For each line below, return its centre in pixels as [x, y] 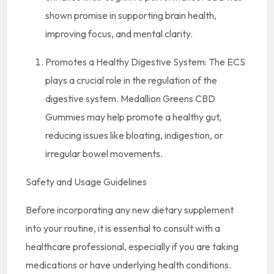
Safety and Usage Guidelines [86, 182]
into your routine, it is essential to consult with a [123, 228]
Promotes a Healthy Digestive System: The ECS [145, 62]
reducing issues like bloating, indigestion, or [134, 135]
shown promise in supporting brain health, [131, 15]
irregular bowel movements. [104, 154]
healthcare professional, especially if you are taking [132, 246]
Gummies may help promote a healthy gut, [133, 117]
